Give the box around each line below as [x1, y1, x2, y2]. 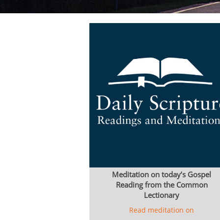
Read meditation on [129, 205, 194, 215]
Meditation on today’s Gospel [112, 169, 211, 180]
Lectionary [144, 190, 179, 200]
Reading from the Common [115, 180, 208, 190]
